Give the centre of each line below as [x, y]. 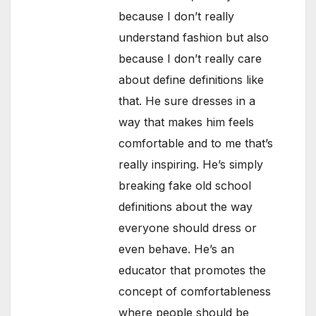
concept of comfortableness [195, 292]
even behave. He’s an [177, 249]
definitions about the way [186, 207]
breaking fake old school [185, 186]
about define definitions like [192, 80]
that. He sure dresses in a [187, 101]
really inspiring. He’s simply [191, 165]
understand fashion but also [194, 38]
